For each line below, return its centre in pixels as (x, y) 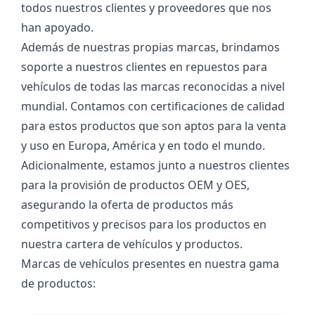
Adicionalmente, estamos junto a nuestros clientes (155, 165)
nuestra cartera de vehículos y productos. (132, 244)
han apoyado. (57, 27)
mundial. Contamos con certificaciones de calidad (153, 106)
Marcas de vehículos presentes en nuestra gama (150, 263)
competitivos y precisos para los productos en (144, 224)
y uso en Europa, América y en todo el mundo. (143, 145)
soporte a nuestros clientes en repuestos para (144, 66)
